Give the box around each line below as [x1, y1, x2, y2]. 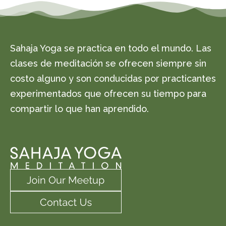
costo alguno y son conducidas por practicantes [10, 73, 216, 84]
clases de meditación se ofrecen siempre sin [10, 58, 206, 69]
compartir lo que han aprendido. [10, 103, 149, 115]
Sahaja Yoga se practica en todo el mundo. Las [10, 43, 211, 54]
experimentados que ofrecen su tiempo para [10, 88, 206, 99]
